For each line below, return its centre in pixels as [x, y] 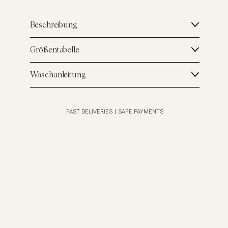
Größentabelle [54, 50]
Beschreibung [53, 25]
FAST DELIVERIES [89, 112]
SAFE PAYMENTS [140, 112]
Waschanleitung [58, 75]
